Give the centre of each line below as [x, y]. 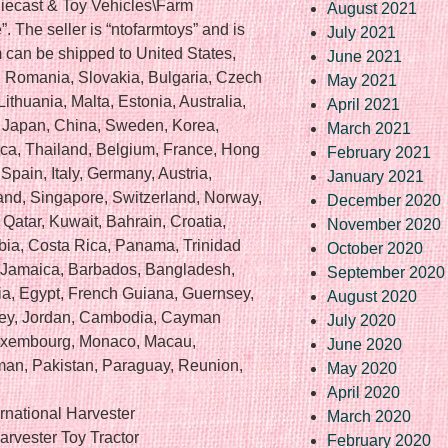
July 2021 [361, 32]
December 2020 [384, 200]
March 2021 [369, 128]
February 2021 [379, 152]
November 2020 [384, 224]
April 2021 [363, 104]
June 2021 [364, 56]
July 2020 [361, 320]
